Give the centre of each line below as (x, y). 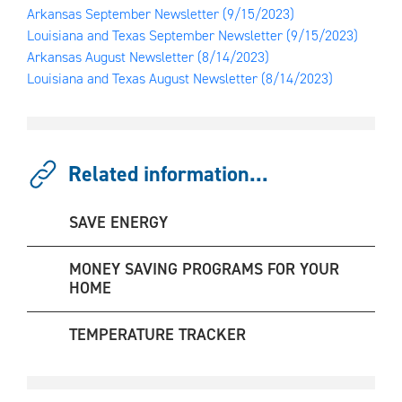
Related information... (168, 174)
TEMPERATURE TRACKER (157, 335)
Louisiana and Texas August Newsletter (144, 79)
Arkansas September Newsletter (125, 14)
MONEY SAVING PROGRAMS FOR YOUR (204, 269)
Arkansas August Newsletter (112, 57)
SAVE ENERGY (118, 223)
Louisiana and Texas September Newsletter (157, 35)
